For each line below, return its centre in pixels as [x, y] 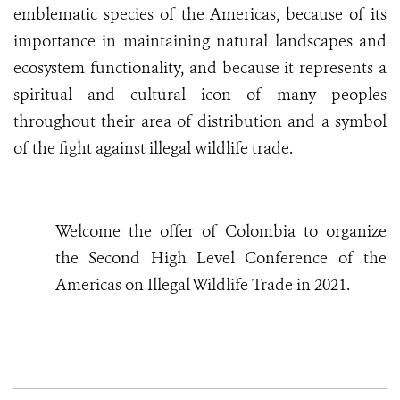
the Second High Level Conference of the [221, 258]
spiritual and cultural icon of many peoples [200, 95]
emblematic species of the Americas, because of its [200, 15]
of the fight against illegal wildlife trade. [153, 149]
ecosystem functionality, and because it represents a [200, 68]
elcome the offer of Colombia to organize [228, 232]
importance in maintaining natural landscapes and [200, 42]
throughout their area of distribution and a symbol [200, 122]
